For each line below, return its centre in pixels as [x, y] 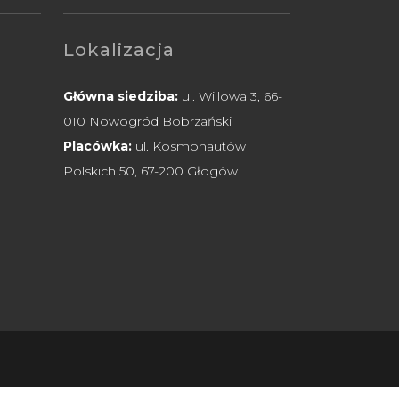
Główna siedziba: [121, 97]
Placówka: [99, 147]
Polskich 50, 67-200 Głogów [151, 171]
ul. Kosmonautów [191, 147]
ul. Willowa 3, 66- [230, 97]
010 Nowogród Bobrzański [147, 122]
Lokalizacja [119, 50]
